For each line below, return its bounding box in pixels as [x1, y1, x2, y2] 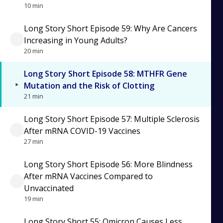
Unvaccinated [24, 183, 74, 194]
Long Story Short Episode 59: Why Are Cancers [24, 23, 197, 34]
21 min [24, 92, 43, 101]
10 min [24, 1, 43, 10]
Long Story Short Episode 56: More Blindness [24, 159, 193, 170]
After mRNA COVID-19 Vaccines [24, 125, 140, 136]
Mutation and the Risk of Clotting [24, 80, 154, 91]
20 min [24, 46, 43, 55]
